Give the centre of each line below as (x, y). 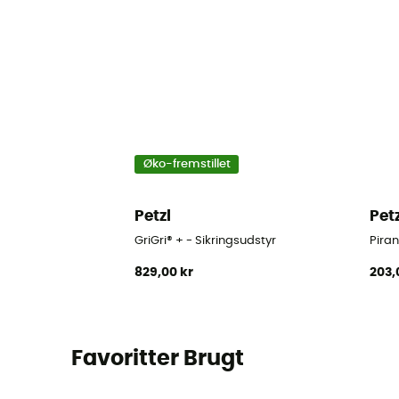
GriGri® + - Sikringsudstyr (206, 241)
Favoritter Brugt (157, 358)
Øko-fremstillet (187, 164)
